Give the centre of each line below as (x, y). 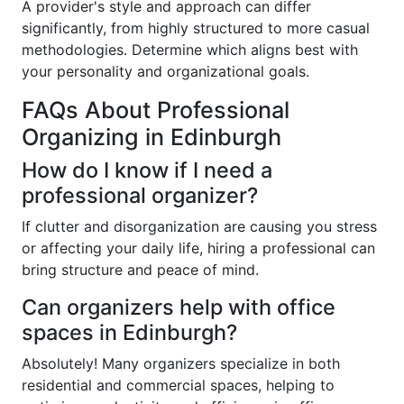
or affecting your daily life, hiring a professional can (198, 248)
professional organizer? (140, 196)
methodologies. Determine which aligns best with (190, 50)
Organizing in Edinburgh (151, 138)
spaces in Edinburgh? (129, 333)
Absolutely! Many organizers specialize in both (181, 364)
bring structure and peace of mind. (140, 270)
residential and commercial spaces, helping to (178, 386)
